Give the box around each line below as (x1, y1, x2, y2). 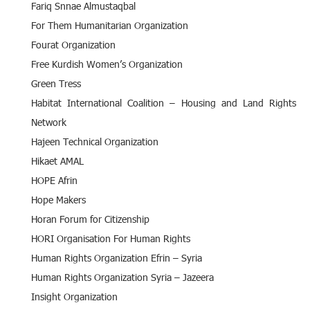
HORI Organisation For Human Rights (31, 231, 190, 245)
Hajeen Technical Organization (31, 134, 158, 148)
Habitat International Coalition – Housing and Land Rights (31, 95, 296, 109)
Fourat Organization (31, 37, 116, 51)
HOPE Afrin (31, 173, 77, 187)
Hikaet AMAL (31, 154, 84, 167)
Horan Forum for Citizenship (31, 212, 149, 226)
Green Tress (31, 76, 81, 90)
